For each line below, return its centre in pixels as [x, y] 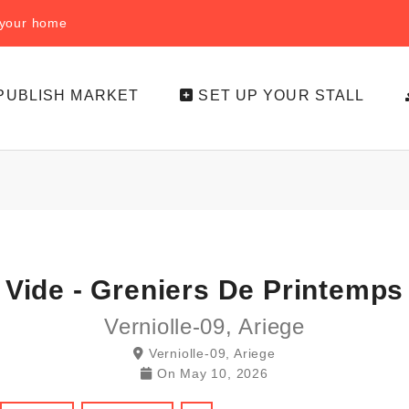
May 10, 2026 [224, 373]
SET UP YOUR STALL [282, 95]
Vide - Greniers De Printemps [204, 290]
